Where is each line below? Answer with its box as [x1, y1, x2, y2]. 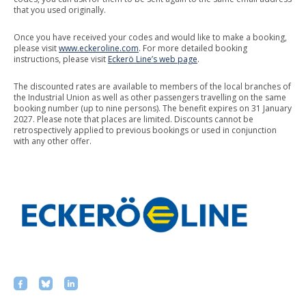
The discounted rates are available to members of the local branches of [14, 80, 291, 92]
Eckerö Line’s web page [108, 53, 197, 65]
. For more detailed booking [139, 42, 247, 54]
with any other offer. [14, 135, 92, 147]
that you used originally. [14, 3, 106, 16]
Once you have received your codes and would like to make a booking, [14, 31, 287, 43]
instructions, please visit [14, 53, 108, 65]
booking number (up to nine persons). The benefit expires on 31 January [14, 102, 292, 114]
